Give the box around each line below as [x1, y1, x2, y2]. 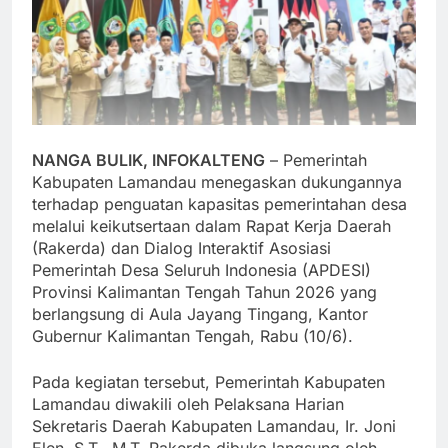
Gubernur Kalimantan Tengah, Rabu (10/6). [32, 325, 353, 346]
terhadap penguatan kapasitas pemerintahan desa [32, 193, 407, 214]
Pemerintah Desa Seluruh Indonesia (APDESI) [32, 259, 371, 280]
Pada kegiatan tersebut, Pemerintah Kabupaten [32, 371, 385, 392]
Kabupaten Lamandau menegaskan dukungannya [32, 171, 402, 192]
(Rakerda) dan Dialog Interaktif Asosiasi [32, 237, 331, 258]
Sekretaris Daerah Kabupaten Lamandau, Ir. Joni [32, 415, 396, 436]
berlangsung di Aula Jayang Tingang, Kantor [32, 303, 368, 324]
